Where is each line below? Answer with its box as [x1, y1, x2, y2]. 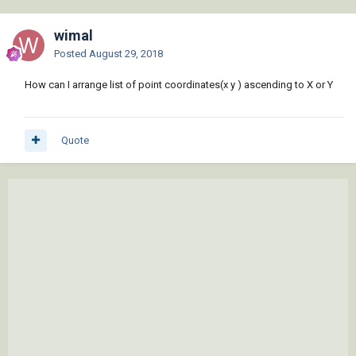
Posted [54, 48, 89, 60]
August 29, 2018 [89, 48, 163, 60]
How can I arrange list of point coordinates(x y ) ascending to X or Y [25, 79, 338, 91]
